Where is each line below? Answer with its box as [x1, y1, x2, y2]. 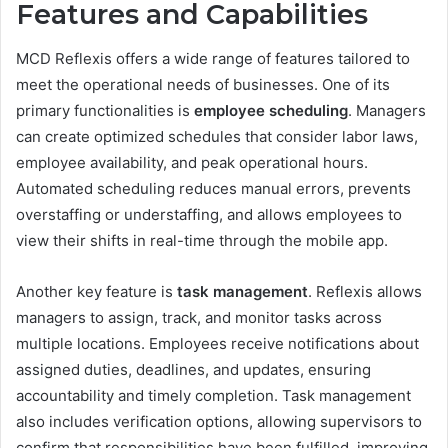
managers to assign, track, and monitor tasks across [16, 308, 382, 328]
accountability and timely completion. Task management [16, 386, 411, 406]
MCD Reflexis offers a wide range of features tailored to [16, 49, 410, 69]
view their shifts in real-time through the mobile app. [16, 231, 388, 251]
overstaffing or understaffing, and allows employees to [16, 205, 402, 225]
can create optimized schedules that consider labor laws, [16, 127, 418, 147]
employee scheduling [194, 101, 348, 121]
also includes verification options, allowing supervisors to [16, 412, 422, 432]
